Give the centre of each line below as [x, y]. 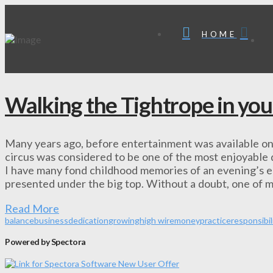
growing [124, 220]
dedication [88, 220]
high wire [157, 220]
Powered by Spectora [45, 242]
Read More [32, 208]
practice [215, 220]
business [51, 220]
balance [19, 220]
